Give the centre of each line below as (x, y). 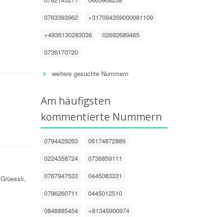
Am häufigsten (75, 101)
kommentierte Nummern (101, 117)
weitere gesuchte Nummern (90, 73)
